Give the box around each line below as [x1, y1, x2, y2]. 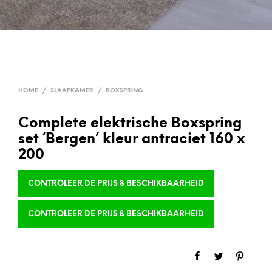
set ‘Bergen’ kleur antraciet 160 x [18, 132, 245, 147]
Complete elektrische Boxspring [18, 117, 242, 131]
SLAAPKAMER [50, 87, 93, 94]
